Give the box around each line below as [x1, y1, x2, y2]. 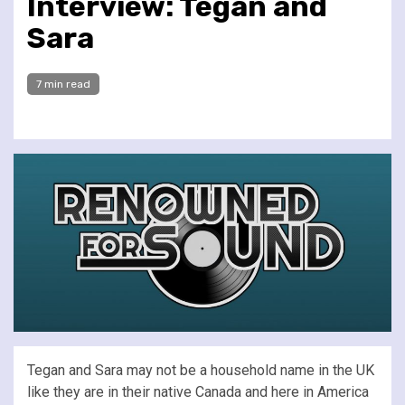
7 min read [36, 77, 90, 90]
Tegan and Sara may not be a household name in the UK [27, 361, 374, 379]
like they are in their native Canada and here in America [27, 382, 369, 400]
